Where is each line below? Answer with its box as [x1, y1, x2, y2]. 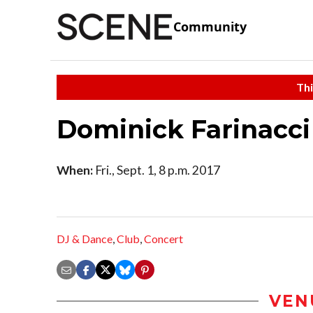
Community [173, 18, 247, 36]
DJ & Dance [57, 232, 112, 246]
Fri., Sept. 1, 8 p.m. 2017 [93, 162, 220, 177]
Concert [144, 232, 183, 246]
